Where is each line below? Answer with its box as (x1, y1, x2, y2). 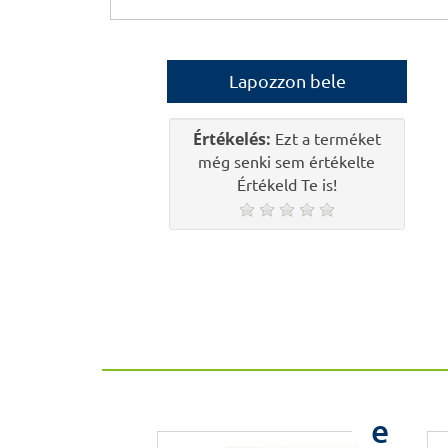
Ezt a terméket (270, 130, 381, 148)
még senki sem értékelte (198, 153, 376, 171)
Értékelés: (192, 128, 271, 150)
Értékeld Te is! (236, 176, 337, 194)
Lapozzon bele (228, 71, 346, 91)
